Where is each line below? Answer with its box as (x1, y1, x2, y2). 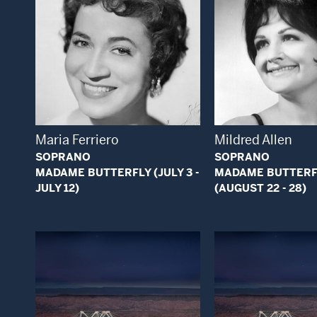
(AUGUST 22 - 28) (214, 181, 306, 195)
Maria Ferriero (35, 132, 119, 149)
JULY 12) (35, 181, 79, 195)
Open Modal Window (117, 76, 207, 92)
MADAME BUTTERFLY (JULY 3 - (35, 166, 199, 179)
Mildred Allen (214, 132, 292, 149)
